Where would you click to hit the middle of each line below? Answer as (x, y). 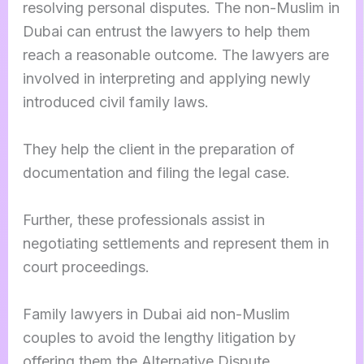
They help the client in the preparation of (158, 149)
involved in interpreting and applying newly (166, 79)
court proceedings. (88, 266)
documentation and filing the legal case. (158, 172)
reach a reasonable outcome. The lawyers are (175, 55)
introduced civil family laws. (117, 102)
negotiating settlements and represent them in (175, 243)
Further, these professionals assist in (143, 219)
